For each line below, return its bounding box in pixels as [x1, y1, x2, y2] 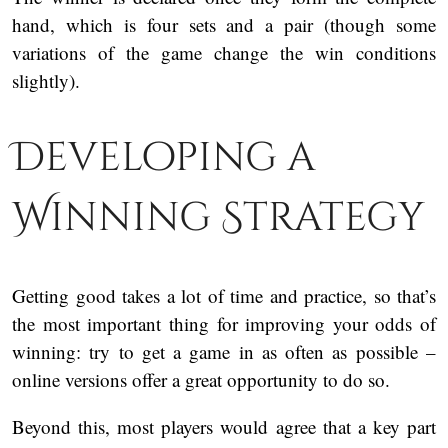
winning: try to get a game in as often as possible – [12, 338, 436, 364]
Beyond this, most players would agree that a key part [12, 413, 436, 439]
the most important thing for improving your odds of [12, 310, 436, 336]
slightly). [12, 68, 86, 94]
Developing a [12, 131, 315, 186]
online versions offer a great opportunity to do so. [12, 366, 396, 392]
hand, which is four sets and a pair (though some [12, 12, 436, 38]
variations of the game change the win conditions [12, 40, 436, 66]
